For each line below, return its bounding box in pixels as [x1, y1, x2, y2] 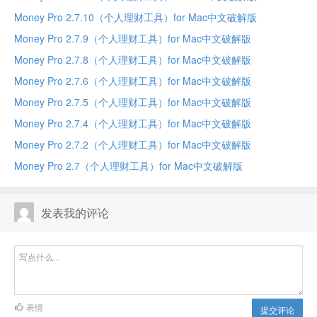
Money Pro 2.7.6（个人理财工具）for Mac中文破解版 [14, 74, 251, 88]
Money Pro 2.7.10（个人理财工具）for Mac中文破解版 [14, 10, 257, 24]
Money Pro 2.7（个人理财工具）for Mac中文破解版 [14, 158, 243, 173]
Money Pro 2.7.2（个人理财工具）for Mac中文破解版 [14, 137, 251, 151]
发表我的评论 [41, 204, 109, 221]
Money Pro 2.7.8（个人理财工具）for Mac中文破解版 [14, 52, 251, 67]
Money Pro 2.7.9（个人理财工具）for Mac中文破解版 [14, 31, 251, 45]
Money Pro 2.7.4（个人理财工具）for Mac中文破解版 [14, 116, 251, 130]
